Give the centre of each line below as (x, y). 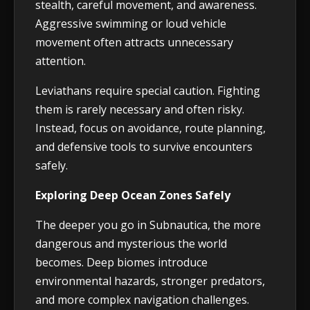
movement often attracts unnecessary (134, 43)
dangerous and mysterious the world (131, 244)
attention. (61, 61)
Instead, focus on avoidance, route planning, (151, 128)
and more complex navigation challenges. (142, 300)
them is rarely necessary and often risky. (140, 110)
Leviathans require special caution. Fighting (148, 91)
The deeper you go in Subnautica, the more (148, 225)
